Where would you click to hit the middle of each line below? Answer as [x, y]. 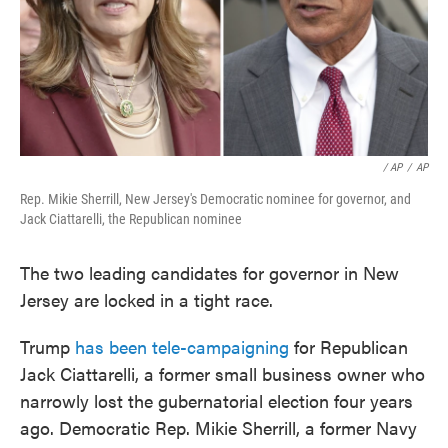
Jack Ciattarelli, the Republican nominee [131, 219]
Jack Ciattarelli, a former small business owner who [222, 373]
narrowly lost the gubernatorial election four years [216, 400]
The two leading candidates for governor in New [209, 272]
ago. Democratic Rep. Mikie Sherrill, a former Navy [218, 427]
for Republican [348, 346]
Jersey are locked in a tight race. [146, 299]
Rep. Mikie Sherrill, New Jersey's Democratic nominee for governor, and [215, 199]
